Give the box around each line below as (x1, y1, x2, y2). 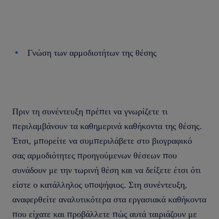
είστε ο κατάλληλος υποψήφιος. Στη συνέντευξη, (12, 179, 187, 190)
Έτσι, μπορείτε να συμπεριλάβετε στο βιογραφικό (12, 135, 192, 146)
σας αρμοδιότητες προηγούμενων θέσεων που (12, 150, 177, 160)
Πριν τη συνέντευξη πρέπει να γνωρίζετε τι (12, 106, 168, 116)
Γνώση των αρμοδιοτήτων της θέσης (27, 47, 156, 58)
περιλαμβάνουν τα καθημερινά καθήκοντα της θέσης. (12, 120, 202, 131)
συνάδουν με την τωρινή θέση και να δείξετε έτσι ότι (12, 164, 201, 175)
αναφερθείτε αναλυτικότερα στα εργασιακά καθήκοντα (12, 194, 206, 204)
